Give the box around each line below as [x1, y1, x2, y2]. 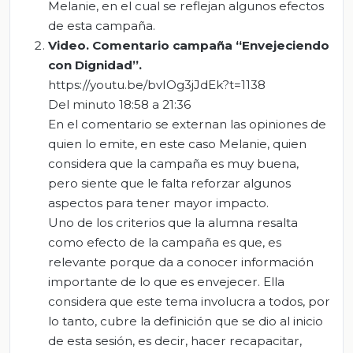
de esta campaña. [48, 18, 155, 34]
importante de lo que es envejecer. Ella [48, 274, 284, 290]
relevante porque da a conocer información [48, 255, 314, 270]
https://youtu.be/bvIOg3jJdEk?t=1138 [48, 77, 266, 93]
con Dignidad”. [48, 58, 142, 73]
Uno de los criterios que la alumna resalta [48, 215, 298, 231]
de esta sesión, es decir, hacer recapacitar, [48, 333, 302, 349]
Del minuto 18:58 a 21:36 [48, 97, 191, 113]
